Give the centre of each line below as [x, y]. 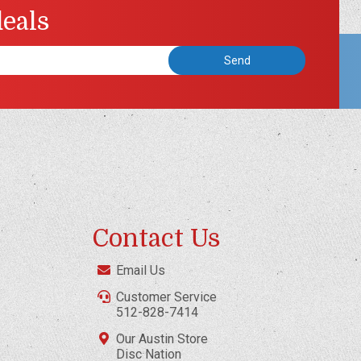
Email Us [141, 270]
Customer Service [167, 297]
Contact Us [157, 238]
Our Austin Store [162, 338]
